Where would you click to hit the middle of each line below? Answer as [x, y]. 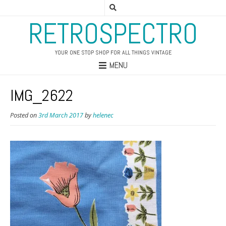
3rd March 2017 [61, 116]
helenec [103, 116]
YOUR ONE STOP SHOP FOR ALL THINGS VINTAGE [113, 52]
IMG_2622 [42, 96]
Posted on [24, 116]
